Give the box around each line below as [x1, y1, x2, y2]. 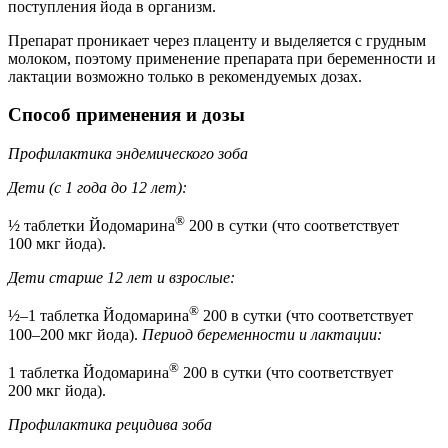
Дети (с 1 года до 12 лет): [8, 178, 187, 196]
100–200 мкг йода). [8, 325, 142, 343]
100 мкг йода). [8, 235, 106, 253]
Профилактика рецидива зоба [8, 415, 212, 433]
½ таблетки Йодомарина [8, 217, 175, 235]
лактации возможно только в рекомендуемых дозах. [8, 67, 362, 85]
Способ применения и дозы [8, 104, 245, 126]
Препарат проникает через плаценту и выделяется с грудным [8, 31, 426, 49]
